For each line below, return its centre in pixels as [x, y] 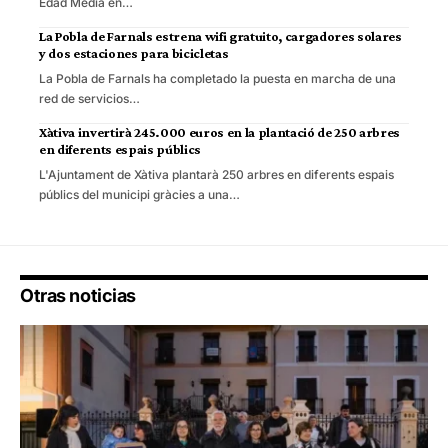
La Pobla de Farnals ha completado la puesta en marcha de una [217, 79]
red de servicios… [89, 99]
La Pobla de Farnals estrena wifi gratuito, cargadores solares [220, 36]
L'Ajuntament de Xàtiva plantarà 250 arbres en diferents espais [216, 175]
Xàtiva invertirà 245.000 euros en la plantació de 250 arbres [219, 132]
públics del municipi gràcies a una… [139, 195]
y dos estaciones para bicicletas [134, 53]
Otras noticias [78, 296]
